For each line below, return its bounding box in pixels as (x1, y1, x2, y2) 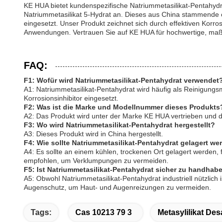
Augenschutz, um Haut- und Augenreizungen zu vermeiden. (24, 183, 211, 191)
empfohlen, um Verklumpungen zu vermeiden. (24, 157, 168, 165)
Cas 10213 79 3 (75, 208, 132, 217)
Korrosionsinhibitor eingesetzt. (24, 94, 118, 102)
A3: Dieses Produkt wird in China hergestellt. (24, 130, 163, 138)
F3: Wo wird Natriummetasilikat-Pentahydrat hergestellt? (24, 121, 215, 129)
